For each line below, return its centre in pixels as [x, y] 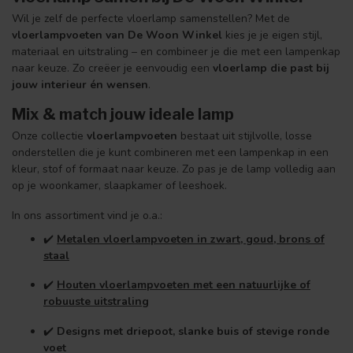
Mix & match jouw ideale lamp [123, 115]
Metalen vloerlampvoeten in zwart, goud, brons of [191, 239]
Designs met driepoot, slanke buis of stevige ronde [193, 332]
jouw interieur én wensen [80, 84]
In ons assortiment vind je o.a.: [87, 216]
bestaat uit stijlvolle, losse [245, 136]
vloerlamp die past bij [271, 68]
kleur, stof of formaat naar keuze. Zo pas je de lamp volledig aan [174, 169]
